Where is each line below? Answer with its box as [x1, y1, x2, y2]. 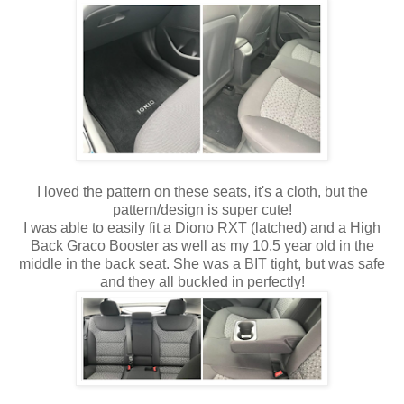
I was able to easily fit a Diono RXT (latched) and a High [23, 219, 381, 235]
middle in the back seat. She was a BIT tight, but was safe [19, 255, 385, 271]
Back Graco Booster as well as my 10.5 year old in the [30, 237, 374, 253]
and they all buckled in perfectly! [99, 273, 305, 289]
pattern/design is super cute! [112, 201, 292, 217]
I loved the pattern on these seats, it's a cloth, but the [36, 183, 368, 199]
